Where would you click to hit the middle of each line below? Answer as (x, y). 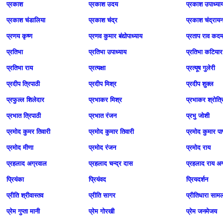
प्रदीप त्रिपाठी (23, 84)
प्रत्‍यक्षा (97, 68)
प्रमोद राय (198, 148)
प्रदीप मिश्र (103, 84)
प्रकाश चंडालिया (26, 20)
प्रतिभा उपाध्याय (108, 52)
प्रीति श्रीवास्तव (25, 195)
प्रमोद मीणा (20, 148)
